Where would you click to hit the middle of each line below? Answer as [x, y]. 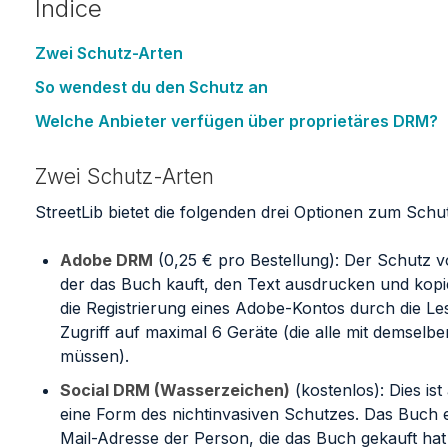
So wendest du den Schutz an [151, 86]
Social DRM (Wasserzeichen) [174, 390]
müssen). [94, 356]
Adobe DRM [106, 260]
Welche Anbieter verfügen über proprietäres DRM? [236, 120]
